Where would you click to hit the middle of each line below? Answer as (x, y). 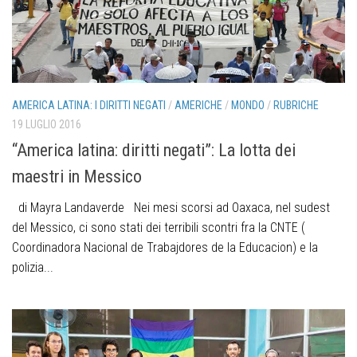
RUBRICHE (296, 105)
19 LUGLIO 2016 (47, 124)
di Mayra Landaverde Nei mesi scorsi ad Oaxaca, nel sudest (171, 207)
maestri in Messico (77, 176)
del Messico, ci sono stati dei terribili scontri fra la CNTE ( (159, 227)
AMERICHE (198, 105)
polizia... (33, 267)
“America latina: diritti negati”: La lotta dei (154, 150)
